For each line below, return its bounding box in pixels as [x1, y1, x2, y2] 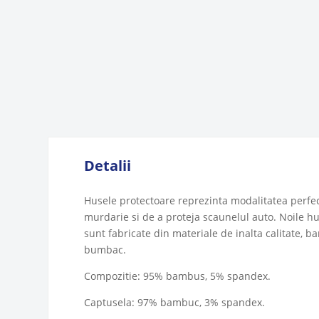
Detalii [84, 155, 132, 175]
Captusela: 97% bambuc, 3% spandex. [84, 295, 266, 309]
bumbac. [84, 242, 127, 256]
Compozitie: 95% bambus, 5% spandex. [84, 268, 271, 283]
